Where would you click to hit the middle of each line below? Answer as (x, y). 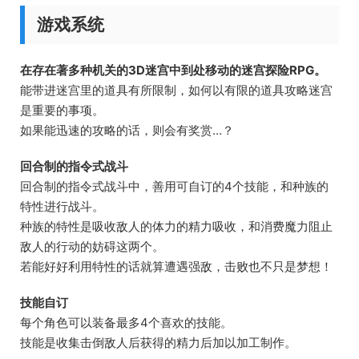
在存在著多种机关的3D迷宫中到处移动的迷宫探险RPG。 (173, 70)
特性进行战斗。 (62, 206)
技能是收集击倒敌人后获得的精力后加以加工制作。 (158, 342)
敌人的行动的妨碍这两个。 (92, 246)
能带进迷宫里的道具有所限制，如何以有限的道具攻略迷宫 (176, 90)
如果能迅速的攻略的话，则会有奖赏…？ (127, 130)
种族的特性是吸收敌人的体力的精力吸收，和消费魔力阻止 (176, 226)
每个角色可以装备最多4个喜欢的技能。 (126, 322)
